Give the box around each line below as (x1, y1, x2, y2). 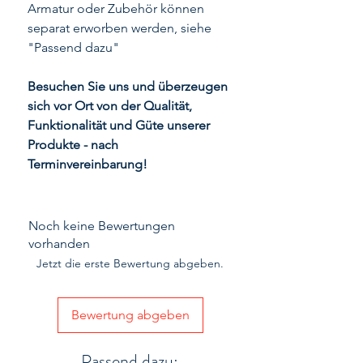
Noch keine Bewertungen (28, 218, 175, 234)
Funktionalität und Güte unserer (28, 117, 210, 134)
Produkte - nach (28, 137, 118, 153)
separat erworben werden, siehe (28, 20, 211, 36)
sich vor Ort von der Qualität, (28, 98, 192, 114)
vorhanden (28, 236, 90, 252)
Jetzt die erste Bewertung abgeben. (36, 256, 224, 271)
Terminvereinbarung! (28, 156, 147, 173)
